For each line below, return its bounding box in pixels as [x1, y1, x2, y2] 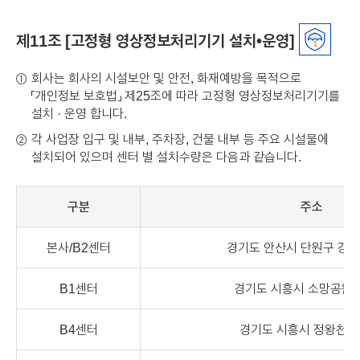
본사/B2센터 [46, 239, 111, 255]
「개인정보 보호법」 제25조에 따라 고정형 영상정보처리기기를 [31, 88, 340, 103]
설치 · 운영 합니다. [31, 105, 127, 121]
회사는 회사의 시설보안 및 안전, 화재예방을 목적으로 [31, 70, 301, 85]
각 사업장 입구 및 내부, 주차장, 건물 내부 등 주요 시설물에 [31, 131, 329, 146]
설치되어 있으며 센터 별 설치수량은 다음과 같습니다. [31, 149, 301, 164]
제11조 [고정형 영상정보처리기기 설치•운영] [16, 30, 295, 51]
